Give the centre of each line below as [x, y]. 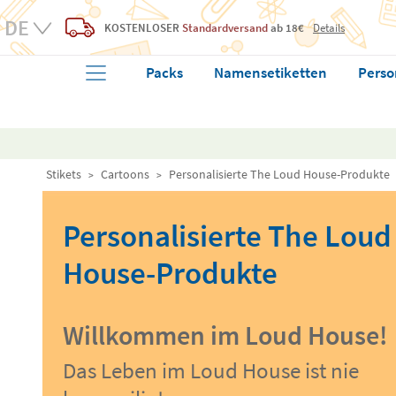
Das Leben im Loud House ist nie [211, 370]
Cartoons [125, 174]
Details [329, 27]
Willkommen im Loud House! [225, 335]
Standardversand [225, 27]
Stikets [64, 174]
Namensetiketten [271, 72]
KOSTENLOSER [142, 27]
